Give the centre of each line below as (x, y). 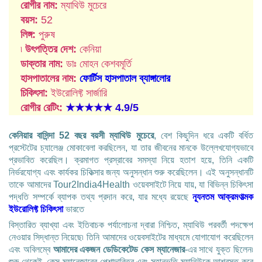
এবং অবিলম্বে (31, 249)
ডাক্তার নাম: (42, 63)
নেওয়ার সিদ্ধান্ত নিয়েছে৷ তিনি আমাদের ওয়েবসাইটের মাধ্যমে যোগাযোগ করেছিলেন (131, 237)
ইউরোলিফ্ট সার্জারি (77, 93)
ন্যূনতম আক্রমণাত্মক (223, 196)
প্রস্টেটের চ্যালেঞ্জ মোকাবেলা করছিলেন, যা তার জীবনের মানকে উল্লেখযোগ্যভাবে (131, 147)
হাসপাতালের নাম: (49, 78)
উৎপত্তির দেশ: (51, 49)
